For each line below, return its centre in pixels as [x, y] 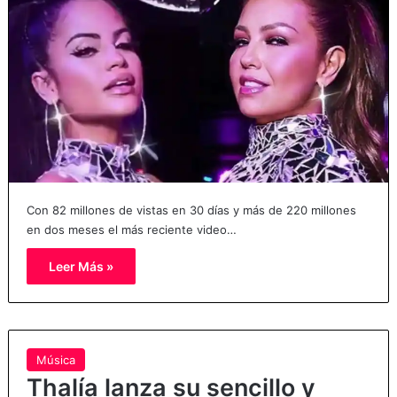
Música [55, 359]
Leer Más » [81, 266]
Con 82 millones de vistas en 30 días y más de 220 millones [191, 210]
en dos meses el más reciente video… [131, 229]
